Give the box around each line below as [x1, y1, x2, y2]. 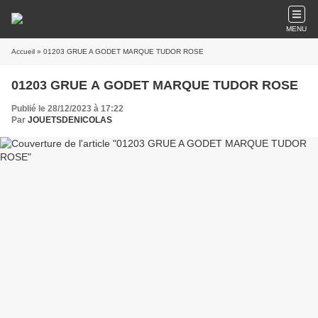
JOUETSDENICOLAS [28, 115, 112, 125]
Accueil [11, 48, 35, 55]
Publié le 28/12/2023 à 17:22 [11, 104, 124, 114]
